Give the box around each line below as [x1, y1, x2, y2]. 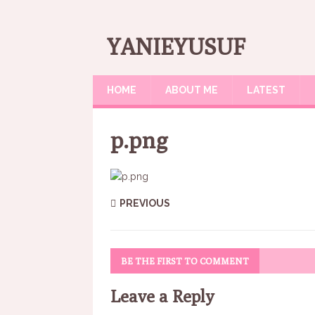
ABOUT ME [165, 84, 218, 96]
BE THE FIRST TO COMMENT [121, 255, 249, 266]
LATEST [247, 84, 285, 96]
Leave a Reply [110, 286, 214, 306]
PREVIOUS [120, 198, 170, 209]
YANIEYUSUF [107, 33, 245, 60]
